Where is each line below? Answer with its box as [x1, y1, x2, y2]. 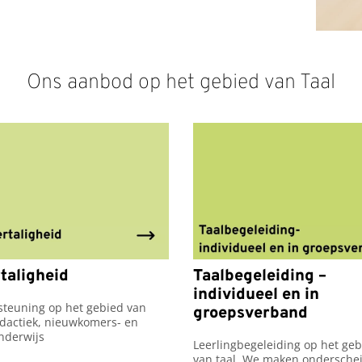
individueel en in [193, 284, 319, 305]
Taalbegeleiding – [193, 265, 326, 287]
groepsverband [193, 302, 308, 324]
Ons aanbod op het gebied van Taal [27, 69, 335, 97]
